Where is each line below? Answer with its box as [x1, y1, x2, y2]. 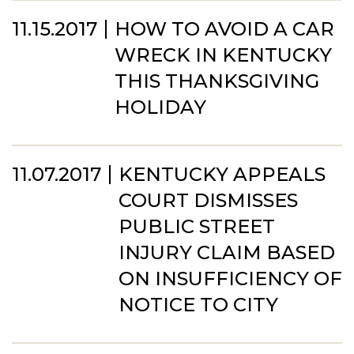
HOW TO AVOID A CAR [115, 17, 334, 40]
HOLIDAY [115, 96, 206, 119]
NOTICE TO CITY [119, 293, 278, 316]
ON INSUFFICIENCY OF [119, 267, 342, 290]
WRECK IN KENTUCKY [115, 43, 332, 66]
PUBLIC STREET [119, 215, 275, 238]
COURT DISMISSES [119, 189, 298, 212]
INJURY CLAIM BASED [119, 241, 335, 264]
